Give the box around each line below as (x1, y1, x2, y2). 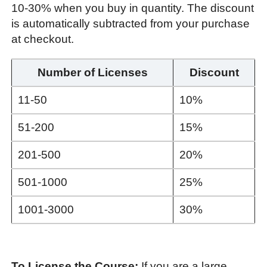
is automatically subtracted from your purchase (11, 17, 250, 30)
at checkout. (11, 32, 74, 45)
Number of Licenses (37, 66, 148, 79)
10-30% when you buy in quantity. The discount (11, 1, 254, 14)
